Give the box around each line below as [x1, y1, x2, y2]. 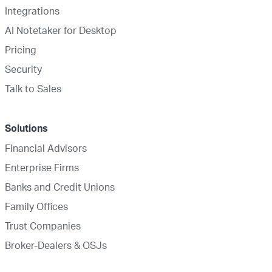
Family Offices [5, 200, 68, 212]
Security [5, 63, 42, 75]
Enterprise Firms [5, 161, 79, 174]
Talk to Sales [5, 83, 61, 95]
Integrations [5, 5, 59, 17]
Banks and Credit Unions [5, 181, 115, 193]
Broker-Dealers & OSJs [5, 239, 107, 251]
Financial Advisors [5, 142, 87, 154]
